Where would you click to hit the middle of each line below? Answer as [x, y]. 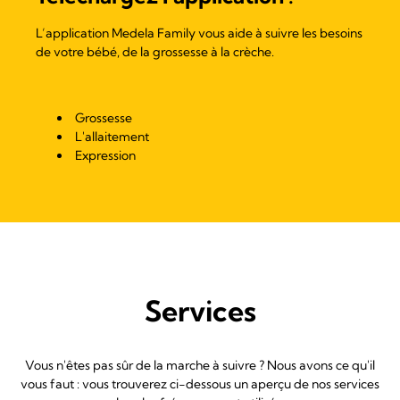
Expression [105, 155]
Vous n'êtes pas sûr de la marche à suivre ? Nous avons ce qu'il [200, 365]
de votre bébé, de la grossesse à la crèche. [155, 51]
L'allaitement [112, 136]
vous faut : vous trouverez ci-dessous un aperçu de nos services [200, 383]
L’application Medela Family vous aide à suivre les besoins [199, 33]
